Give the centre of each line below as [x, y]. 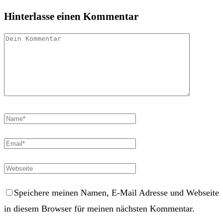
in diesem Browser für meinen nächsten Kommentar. [99, 209]
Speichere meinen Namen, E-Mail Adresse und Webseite [116, 193]
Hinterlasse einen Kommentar [71, 17]
